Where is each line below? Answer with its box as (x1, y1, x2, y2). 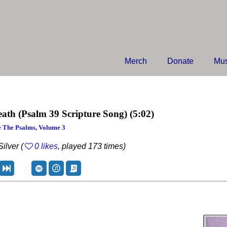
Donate (167, 57, 194, 65)
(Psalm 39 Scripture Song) (18, 108, 127, 119)
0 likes (34, 142, 58, 150)
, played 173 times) (58, 142, 126, 150)
